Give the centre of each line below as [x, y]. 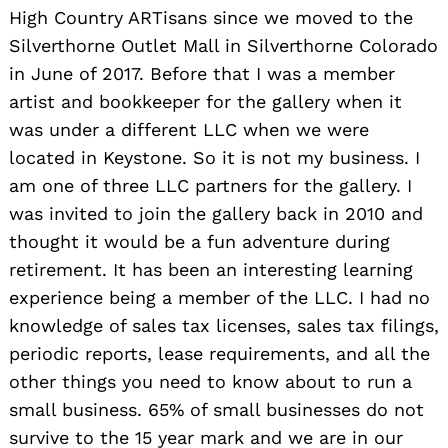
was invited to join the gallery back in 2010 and [216, 214]
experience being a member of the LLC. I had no [219, 298]
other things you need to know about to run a [210, 382]
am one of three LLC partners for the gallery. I [210, 186]
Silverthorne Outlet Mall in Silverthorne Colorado [223, 46]
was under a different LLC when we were [189, 130]
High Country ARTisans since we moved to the [211, 18]
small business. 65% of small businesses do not [216, 410]
